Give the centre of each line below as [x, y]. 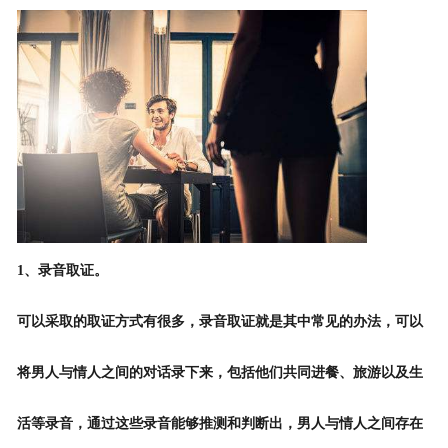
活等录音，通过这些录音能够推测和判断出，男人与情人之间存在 [219, 424]
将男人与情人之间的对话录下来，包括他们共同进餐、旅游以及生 [219, 373]
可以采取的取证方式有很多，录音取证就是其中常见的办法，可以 [219, 322]
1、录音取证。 [62, 271]
